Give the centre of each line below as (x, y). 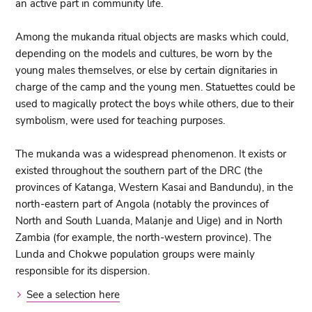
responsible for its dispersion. (83, 271)
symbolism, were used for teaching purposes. (120, 120)
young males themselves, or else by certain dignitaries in (147, 70)
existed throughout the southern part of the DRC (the (139, 170)
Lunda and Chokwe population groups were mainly (135, 254)
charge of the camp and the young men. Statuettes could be (156, 87)
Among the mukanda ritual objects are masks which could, (152, 37)
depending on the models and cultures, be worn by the (144, 53)
